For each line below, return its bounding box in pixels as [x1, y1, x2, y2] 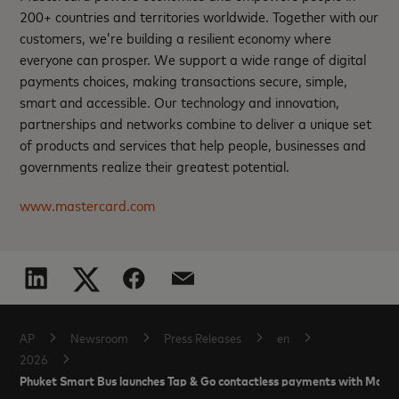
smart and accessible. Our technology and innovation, [20, 92, 340, 112]
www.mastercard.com [20, 195, 156, 216]
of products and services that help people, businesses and [20, 134, 367, 155]
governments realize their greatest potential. [20, 156, 290, 176]
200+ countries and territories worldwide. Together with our [20, 6, 379, 27]
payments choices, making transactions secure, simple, [20, 70, 348, 91]
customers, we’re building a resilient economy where [20, 28, 332, 48]
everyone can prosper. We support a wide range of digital [20, 49, 367, 69]
